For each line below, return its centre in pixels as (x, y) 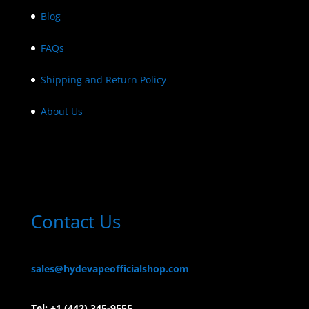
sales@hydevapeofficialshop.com (110, 268)
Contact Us (76, 221)
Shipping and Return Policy (103, 80)
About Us (61, 112)
